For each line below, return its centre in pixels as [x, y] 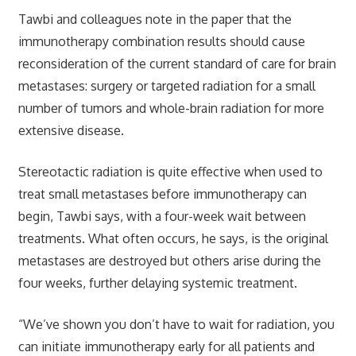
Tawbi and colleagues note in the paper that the [155, 19]
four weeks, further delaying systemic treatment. [157, 282]
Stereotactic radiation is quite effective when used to [170, 171]
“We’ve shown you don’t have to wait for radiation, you [176, 324]
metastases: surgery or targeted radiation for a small [166, 85]
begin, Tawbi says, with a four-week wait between [162, 216]
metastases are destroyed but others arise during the [169, 260]
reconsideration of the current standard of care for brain [177, 63]
